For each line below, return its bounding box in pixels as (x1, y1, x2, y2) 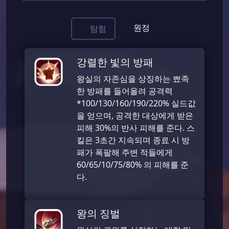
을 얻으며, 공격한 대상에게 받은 (77, 109, 193, 121)
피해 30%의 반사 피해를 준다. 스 (77, 122, 195, 133)
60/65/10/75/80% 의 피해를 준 (77, 158, 189, 170)
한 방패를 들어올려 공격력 (77, 85, 173, 97)
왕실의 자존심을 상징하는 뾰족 (77, 73, 189, 84)
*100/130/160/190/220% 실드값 (77, 97, 196, 109)
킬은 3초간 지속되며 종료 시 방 (77, 134, 190, 146)
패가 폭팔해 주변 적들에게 (77, 146, 173, 158)
